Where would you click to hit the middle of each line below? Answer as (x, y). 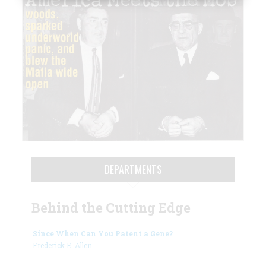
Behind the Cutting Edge (111, 207)
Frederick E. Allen (62, 245)
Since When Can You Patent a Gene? (102, 233)
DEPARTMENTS (133, 169)
